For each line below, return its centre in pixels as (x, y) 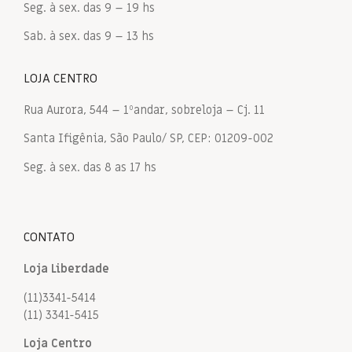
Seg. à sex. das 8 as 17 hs (90, 167)
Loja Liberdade (66, 269)
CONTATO (49, 238)
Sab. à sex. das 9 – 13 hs (89, 37)
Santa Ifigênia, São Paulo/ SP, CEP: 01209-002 (148, 139)
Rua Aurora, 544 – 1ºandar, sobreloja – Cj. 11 (144, 110)
